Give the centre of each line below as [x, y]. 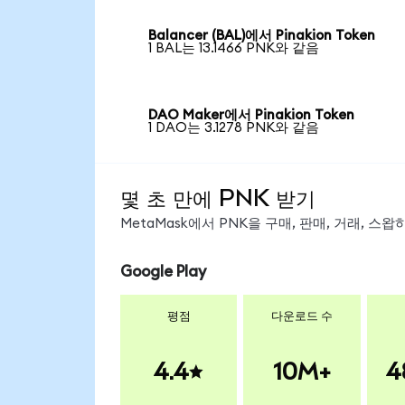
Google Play [163, 272]
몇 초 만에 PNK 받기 [217, 198]
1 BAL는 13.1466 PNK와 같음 [234, 49]
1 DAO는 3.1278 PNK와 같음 [234, 127]
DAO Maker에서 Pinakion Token [252, 115]
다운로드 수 [301, 316]
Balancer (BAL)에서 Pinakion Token [262, 36]
